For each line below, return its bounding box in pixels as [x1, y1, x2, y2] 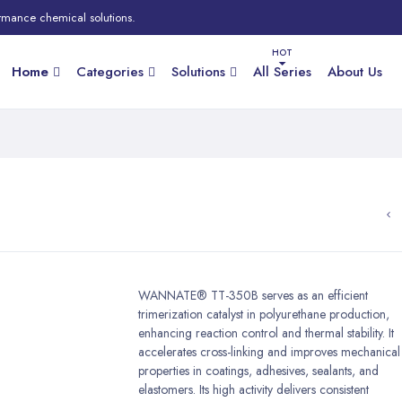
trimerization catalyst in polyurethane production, [138, 304, 389, 323]
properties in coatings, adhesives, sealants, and [138, 361, 379, 380]
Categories [76, 61, 144, 82]
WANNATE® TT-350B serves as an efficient [138, 285, 368, 304]
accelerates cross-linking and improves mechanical [138, 342, 400, 361]
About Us [328, 61, 382, 82]
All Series [253, 61, 311, 82]
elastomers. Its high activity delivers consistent [138, 380, 369, 398]
